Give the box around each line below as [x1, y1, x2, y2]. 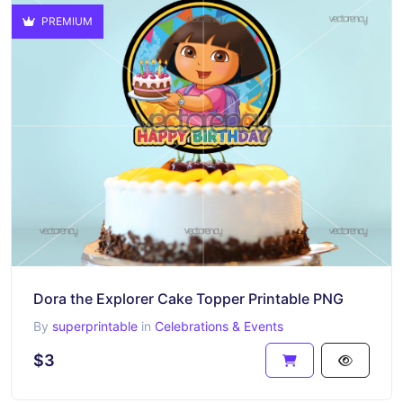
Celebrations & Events [155, 318, 283, 334]
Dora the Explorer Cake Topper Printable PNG [33, 290, 344, 308]
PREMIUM [39, 13, 93, 28]
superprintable [52, 318, 138, 334]
